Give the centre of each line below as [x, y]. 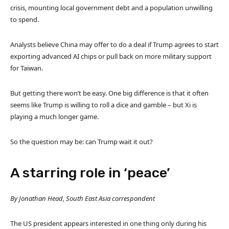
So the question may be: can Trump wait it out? [82, 142]
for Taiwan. [27, 68]
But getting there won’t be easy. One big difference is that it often [109, 93]
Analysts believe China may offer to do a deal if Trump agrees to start [114, 45]
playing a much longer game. [54, 117]
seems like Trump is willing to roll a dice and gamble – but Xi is [104, 105]
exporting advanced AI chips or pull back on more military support [111, 56]
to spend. [25, 20]
